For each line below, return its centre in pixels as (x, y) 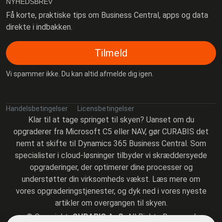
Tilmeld (111, 53)
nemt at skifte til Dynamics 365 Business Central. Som (111, 144)
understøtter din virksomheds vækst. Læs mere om (111, 179)
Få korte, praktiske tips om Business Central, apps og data (107, 15)
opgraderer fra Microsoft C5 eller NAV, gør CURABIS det (111, 132)
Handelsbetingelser (37, 109)
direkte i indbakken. (39, 27)
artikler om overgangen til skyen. (111, 203)
